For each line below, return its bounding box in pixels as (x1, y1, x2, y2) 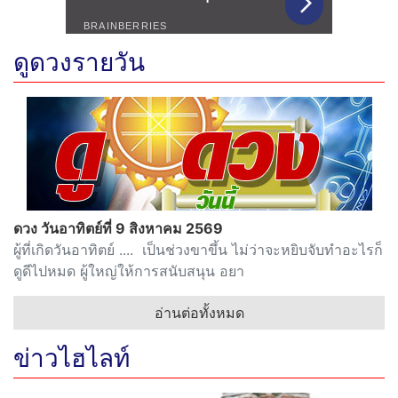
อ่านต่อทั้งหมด (154, 303, 244, 322)
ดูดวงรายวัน (13, 46, 145, 77)
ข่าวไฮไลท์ (13, 342, 130, 373)
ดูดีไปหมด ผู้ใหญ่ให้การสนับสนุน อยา (13, 261, 244, 280)
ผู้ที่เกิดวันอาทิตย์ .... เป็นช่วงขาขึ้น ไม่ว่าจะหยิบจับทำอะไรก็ (13, 240, 383, 259)
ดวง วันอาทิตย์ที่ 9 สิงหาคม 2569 (13, 219, 223, 237)
